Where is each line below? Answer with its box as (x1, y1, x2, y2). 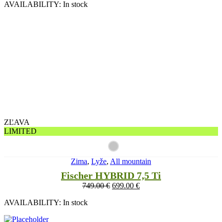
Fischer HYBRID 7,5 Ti (61, 170, 161, 181)
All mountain (110, 157, 151, 166)
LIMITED (4, 127, 37, 136)
